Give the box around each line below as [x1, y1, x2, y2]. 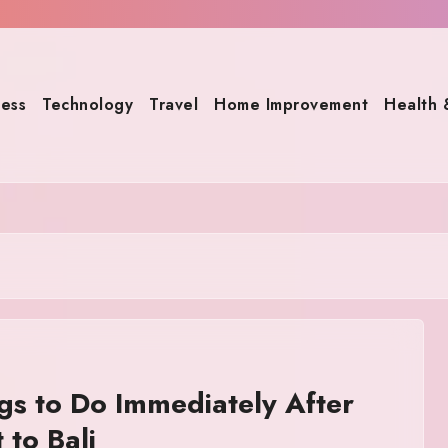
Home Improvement [214, 93, 368, 116]
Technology [42, 93, 133, 116]
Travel [149, 93, 198, 116]
